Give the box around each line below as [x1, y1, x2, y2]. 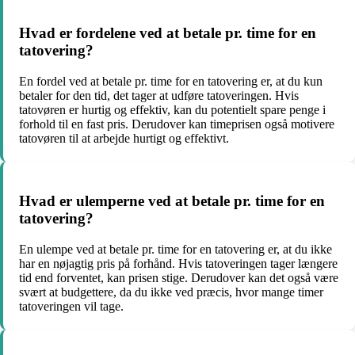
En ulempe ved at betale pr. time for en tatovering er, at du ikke [19, 242, 332, 256]
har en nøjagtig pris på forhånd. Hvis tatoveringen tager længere [19, 256, 338, 270]
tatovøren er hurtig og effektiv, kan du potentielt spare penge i [19, 103, 326, 117]
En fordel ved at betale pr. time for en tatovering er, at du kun [19, 74, 323, 89]
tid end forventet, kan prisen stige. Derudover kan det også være [19, 270, 338, 284]
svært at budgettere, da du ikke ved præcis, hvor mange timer [19, 284, 323, 299]
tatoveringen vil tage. [19, 299, 124, 313]
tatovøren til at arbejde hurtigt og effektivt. [19, 132, 229, 146]
